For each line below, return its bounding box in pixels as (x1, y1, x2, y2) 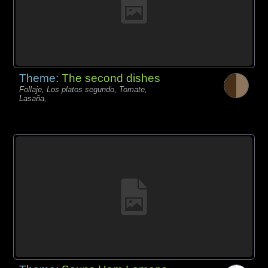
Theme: (19, 72, 62, 85)
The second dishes (62, 72, 161, 85)
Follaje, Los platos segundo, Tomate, (19, 85, 148, 95)
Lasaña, (19, 94, 47, 103)
